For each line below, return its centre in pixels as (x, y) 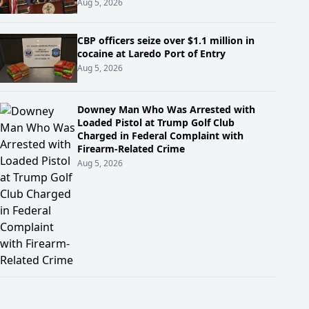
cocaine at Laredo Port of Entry (151, 53)
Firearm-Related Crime (131, 149)
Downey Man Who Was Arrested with (166, 110)
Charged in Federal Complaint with (160, 136)
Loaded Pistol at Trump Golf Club (156, 123)
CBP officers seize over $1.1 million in (166, 40)
